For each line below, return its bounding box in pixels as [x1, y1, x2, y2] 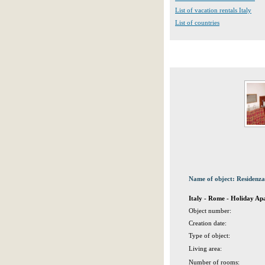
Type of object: [189, 232, 230, 239]
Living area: [189, 245, 222, 252]
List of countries [175, 19, 219, 26]
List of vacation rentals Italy [175, 7, 251, 14]
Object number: [189, 207, 231, 214]
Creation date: [189, 219, 227, 227]
